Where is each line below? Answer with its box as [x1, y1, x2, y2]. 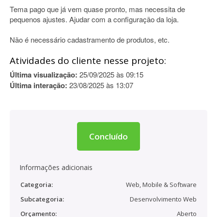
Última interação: [10, 80, 67, 91]
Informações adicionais [19, 163, 93, 172]
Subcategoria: [20, 195, 64, 203]
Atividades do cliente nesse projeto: [10, 54, 166, 67]
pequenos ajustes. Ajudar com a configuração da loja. [10, 14, 179, 24]
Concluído [89, 131, 128, 142]
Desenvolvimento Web [130, 195, 197, 203]
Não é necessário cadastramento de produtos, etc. [10, 34, 170, 45]
